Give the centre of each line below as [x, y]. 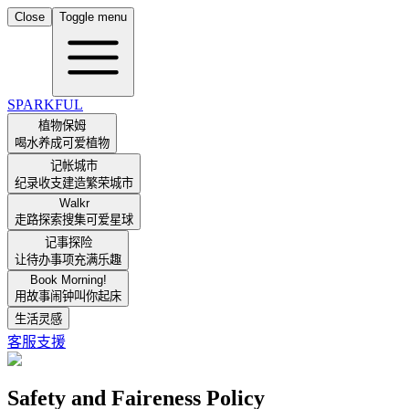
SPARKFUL [45, 105]
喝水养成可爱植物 [62, 143]
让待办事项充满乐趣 [68, 260]
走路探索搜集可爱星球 [74, 220]
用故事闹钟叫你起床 [68, 296]
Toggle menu [93, 17]
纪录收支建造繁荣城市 [74, 183]
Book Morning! [68, 280]
